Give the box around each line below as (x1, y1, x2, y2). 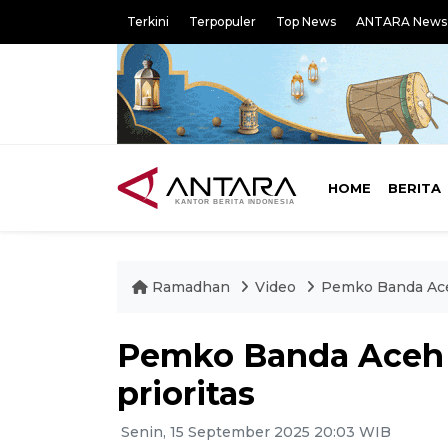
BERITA (388, 180, 442, 196)
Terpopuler (189, 14, 256, 29)
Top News (276, 14, 336, 29)
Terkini (127, 14, 169, 29)
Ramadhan (148, 278, 234, 296)
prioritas (117, 374, 255, 413)
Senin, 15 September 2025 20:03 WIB (117, 423, 391, 441)
